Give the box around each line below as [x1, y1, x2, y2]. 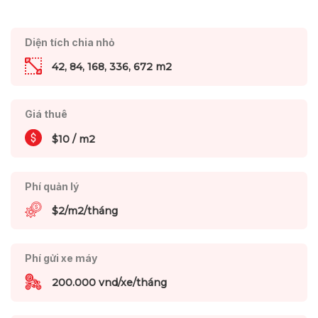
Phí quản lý [24, 180, 79, 192]
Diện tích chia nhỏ [24, 35, 115, 48]
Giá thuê [24, 108, 67, 121]
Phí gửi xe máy [24, 251, 97, 264]
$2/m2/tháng [51, 204, 118, 217]
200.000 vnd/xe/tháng [51, 276, 167, 290]
